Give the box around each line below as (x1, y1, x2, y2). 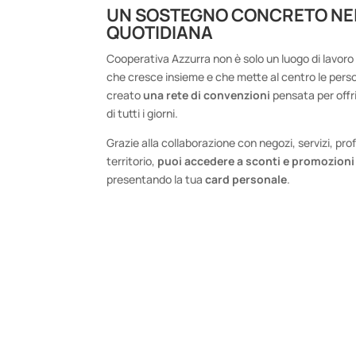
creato (106, 87, 144, 103)
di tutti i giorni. (106, 105, 179, 121)
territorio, (106, 153, 158, 168)
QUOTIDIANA (106, 20, 214, 44)
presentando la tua (106, 171, 206, 187)
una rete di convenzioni (143, 87, 271, 103)
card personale (205, 171, 288, 187)
